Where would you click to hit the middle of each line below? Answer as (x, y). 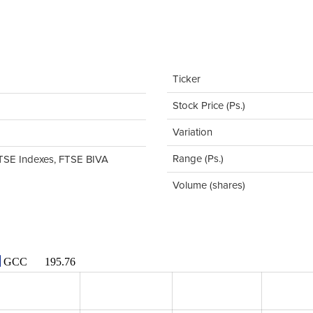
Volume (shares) (209, 185)
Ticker (187, 79)
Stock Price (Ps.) (209, 106)
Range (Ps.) (198, 159)
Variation (192, 132)
